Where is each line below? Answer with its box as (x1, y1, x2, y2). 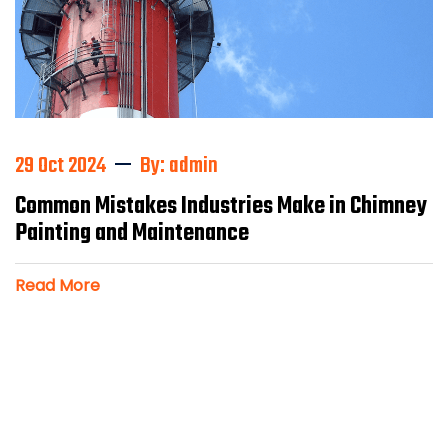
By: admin (140, 149, 218, 184)
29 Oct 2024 (15, 149, 106, 184)
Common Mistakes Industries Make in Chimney (15, 189, 426, 226)
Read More (15, 274, 100, 298)
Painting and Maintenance (15, 216, 249, 253)
